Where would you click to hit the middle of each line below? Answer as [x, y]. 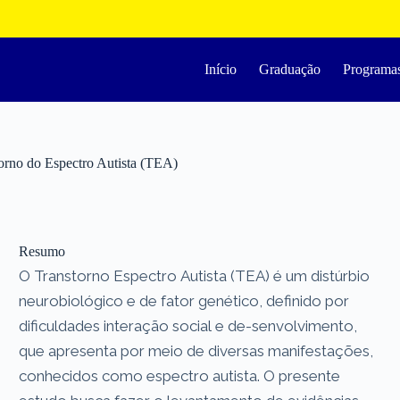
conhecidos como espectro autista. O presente [180, 375]
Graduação [290, 69]
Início [221, 69]
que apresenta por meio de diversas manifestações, [196, 350]
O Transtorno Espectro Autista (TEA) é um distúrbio [195, 275]
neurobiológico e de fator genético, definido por [184, 300]
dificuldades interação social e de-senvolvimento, [188, 325]
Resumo [42, 251]
